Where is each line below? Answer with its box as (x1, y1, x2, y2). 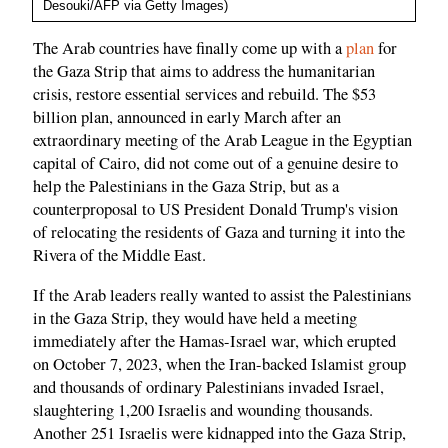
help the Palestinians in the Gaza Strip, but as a (33, 175, 339, 198)
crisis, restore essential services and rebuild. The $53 (33, 83, 376, 106)
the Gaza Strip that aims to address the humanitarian (33, 60, 375, 83)
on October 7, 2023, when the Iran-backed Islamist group (33, 352, 406, 375)
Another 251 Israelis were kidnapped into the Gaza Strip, (33, 421, 406, 444)
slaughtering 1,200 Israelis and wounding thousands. (33, 398, 373, 421)
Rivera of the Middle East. (33, 244, 206, 267)
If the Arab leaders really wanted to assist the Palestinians (33, 283, 411, 306)
